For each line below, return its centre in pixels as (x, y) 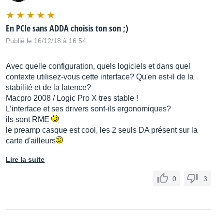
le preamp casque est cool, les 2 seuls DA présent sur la (102, 130)
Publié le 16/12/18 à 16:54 (46, 41)
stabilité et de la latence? (48, 87)
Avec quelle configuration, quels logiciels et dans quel (98, 66)
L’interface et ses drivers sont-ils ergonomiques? (88, 109)
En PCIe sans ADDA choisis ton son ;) (67, 28)
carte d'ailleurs (31, 141)
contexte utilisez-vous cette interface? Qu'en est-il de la (100, 77)
